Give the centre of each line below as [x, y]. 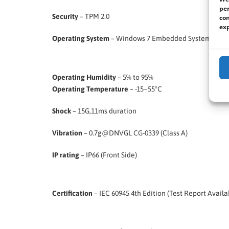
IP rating [66, 155]
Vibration [67, 133]
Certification [72, 193]
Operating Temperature [90, 89]
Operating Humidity [84, 77]
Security [65, 17]
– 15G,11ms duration [104, 111]
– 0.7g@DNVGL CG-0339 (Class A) [135, 133]
